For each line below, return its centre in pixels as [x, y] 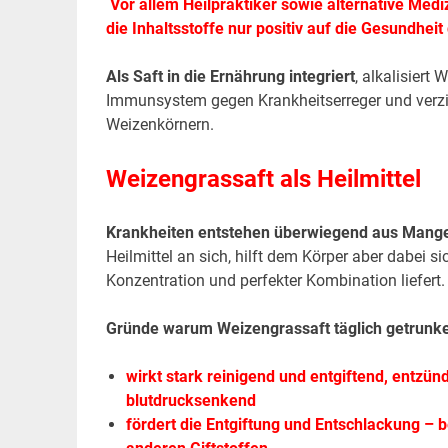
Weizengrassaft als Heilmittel [263, 179]
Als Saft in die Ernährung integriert [230, 77]
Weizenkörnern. [159, 125]
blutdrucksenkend [190, 401]
